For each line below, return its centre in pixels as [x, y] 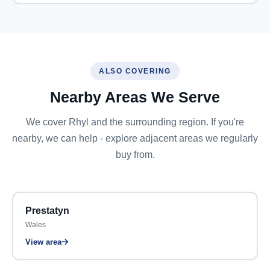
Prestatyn [47, 211]
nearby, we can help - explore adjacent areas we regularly [135, 138]
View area [43, 242]
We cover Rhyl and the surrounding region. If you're [135, 122]
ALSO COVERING [135, 71]
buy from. [135, 154]
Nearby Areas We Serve [135, 97]
